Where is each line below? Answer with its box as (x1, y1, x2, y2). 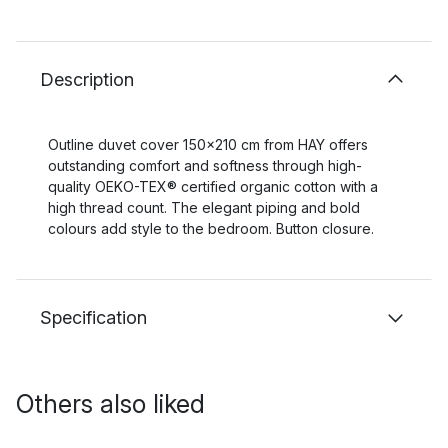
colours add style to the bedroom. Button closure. (48, 220, 374, 237)
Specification (40, 307, 147, 328)
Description (40, 69, 134, 90)
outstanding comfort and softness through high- (48, 157, 362, 174)
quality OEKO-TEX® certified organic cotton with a (48, 178, 378, 195)
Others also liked (16, 389, 205, 419)
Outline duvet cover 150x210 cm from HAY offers (48, 136, 368, 153)
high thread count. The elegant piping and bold (48, 199, 360, 216)
